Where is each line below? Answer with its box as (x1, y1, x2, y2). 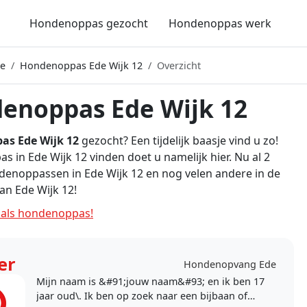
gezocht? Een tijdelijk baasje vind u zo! (79, 133, 278, 148)
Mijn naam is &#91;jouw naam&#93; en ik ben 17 (36, 275, 265, 288)
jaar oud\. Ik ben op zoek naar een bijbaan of (36, 289, 248, 302)
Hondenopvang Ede (183, 258, 276, 271)
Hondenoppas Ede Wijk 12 (20, 59, 143, 72)
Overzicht (157, 59, 201, 72)
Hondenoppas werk (168, 16, 271, 31)
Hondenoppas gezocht (29, 16, 148, 31)
